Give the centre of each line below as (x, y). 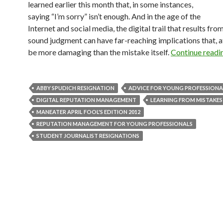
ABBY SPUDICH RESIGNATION (75, 88)
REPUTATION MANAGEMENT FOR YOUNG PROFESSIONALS (114, 124)
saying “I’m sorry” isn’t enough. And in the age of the (114, 16)
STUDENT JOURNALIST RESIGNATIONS (88, 136)
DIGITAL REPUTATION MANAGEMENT (86, 100)
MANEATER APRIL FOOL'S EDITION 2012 (88, 112)
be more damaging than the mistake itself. (99, 52)
